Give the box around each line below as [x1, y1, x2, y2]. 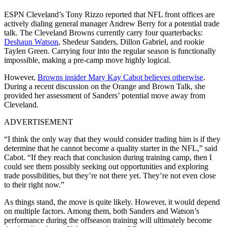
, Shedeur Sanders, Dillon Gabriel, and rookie [58, 37, 204, 46]
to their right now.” [4, 180, 64, 189]
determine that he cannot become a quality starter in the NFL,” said [4, 143, 217, 153]
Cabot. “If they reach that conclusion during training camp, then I [4, 153, 212, 162]
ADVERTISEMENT [4, 117, 73, 126]
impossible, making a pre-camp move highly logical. [4, 55, 171, 64]
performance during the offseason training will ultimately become [4, 215, 212, 224]
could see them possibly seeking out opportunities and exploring [4, 162, 208, 171]
